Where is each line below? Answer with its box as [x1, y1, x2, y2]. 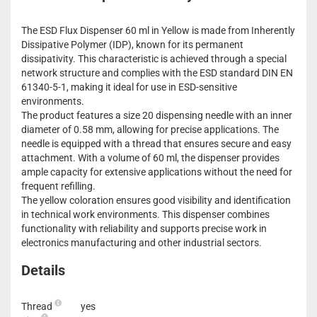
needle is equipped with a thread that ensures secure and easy [21, 138, 292, 149]
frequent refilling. [21, 180, 96, 192]
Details [21, 262, 65, 279]
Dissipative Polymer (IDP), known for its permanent [21, 39, 243, 50]
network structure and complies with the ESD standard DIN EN [21, 67, 293, 79]
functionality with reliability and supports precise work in [21, 223, 267, 234]
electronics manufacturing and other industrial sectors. [21, 237, 262, 248]
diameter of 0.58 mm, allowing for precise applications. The [21, 124, 279, 135]
